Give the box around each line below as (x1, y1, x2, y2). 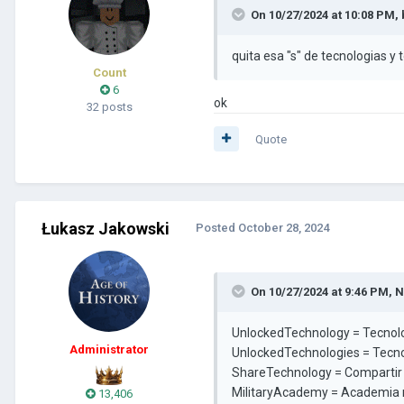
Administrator (69, 342, 149, 356)
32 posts (86, 99, 133, 114)
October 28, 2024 (238, 220, 329, 234)
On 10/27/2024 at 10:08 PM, (251, 7, 401, 22)
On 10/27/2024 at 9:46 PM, (251, 284, 395, 298)
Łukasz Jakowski (41, 218, 170, 238)
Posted (196, 220, 238, 234)
